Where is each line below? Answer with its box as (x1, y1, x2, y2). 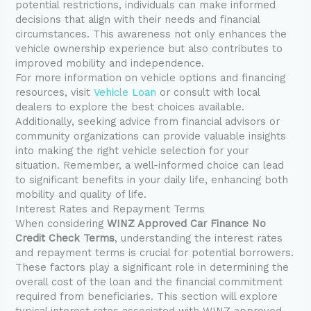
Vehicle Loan (94, 85, 157, 99)
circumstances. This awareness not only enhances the (15, 27, 287, 40)
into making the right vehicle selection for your (15, 144, 249, 157)
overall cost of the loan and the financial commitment (15, 275, 283, 288)
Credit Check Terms (15, 231, 115, 244)
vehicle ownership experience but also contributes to (15, 42, 283, 55)
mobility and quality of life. (15, 187, 147, 201)
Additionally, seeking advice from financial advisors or (15, 115, 280, 128)
